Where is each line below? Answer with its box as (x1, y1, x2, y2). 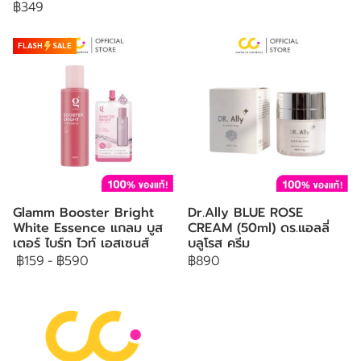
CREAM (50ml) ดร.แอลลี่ (188, 218, 330, 238)
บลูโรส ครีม (188, 234, 250, 253)
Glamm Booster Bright (13, 203, 154, 222)
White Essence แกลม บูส (13, 218, 163, 238)
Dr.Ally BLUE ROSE (188, 203, 303, 222)
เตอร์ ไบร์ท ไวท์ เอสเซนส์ (13, 234, 149, 253)
